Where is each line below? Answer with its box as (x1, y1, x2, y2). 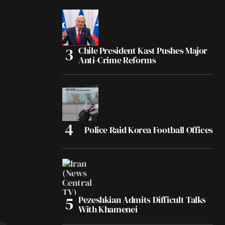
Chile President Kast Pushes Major (78, 44, 208, 57)
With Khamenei (78, 202, 138, 215)
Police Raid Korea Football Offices (84, 123, 213, 136)
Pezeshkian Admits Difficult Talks (78, 193, 206, 206)
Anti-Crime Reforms (78, 53, 156, 66)
